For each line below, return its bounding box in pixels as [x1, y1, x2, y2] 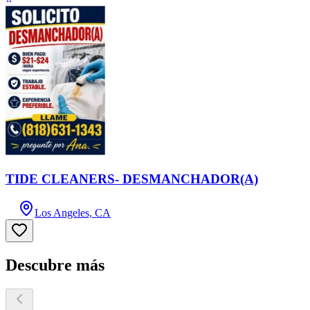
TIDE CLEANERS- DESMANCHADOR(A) [6, 172, 258, 187]
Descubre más [6, 255, 104, 274]
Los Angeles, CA [35, 206, 111, 219]
